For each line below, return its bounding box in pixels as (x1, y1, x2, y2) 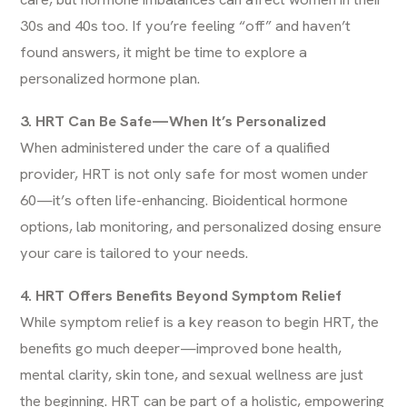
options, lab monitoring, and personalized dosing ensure (20, 216, 382, 236)
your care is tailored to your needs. (20, 243, 249, 263)
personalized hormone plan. (20, 68, 201, 88)
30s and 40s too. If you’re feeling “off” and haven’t (20, 15, 352, 35)
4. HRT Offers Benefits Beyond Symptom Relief (20, 285, 342, 305)
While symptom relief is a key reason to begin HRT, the (20, 312, 380, 332)
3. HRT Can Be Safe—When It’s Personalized (20, 111, 327, 131)
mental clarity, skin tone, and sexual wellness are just (20, 364, 364, 384)
